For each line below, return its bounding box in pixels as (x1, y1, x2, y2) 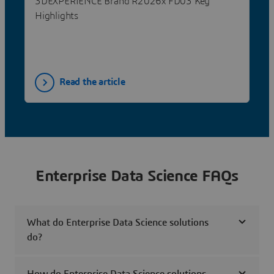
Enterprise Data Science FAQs (35, 168, 239, 185)
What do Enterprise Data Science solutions (27, 218, 209, 228)
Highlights (35, 11, 78, 21)
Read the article (59, 76, 125, 87)
